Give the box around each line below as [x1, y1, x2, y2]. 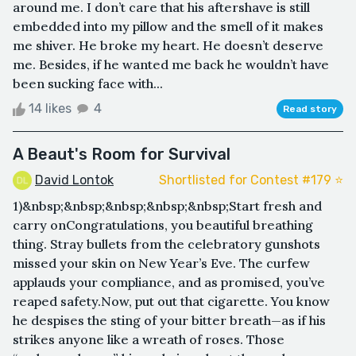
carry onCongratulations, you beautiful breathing [13, 217, 313, 234]
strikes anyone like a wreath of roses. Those [13, 331, 284, 348]
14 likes [25, 100, 75, 116]
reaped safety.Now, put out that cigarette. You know [13, 293, 330, 310]
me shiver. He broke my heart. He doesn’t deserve [13, 37, 323, 53]
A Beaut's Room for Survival [13, 144, 230, 164]
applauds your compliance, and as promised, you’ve [13, 274, 325, 291]
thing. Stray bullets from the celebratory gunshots [13, 236, 320, 253]
